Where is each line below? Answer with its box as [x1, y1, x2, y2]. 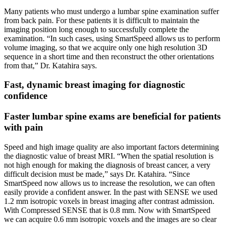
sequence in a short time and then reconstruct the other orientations [4, 52, 214, 61]
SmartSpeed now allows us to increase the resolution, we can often [4, 178, 215, 187]
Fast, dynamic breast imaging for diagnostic [4, 79, 185, 90]
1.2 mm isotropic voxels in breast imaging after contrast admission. [4, 196, 214, 205]
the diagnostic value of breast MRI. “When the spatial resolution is [4, 151, 213, 160]
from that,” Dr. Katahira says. [4, 61, 97, 70]
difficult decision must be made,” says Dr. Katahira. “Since [4, 169, 190, 178]
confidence [4, 90, 47, 101]
